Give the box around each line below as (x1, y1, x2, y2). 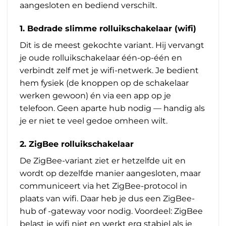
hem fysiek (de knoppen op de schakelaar (20, 78, 189, 88)
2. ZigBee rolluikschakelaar (20, 139, 134, 149)
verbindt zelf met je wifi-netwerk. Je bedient (20, 65, 199, 75)
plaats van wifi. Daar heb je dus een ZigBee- (20, 193, 195, 203)
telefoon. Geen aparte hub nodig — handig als (20, 103, 205, 113)
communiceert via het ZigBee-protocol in (20, 181, 187, 191)
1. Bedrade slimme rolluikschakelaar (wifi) (20, 23, 196, 33)
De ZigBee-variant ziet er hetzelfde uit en (20, 155, 186, 165)
